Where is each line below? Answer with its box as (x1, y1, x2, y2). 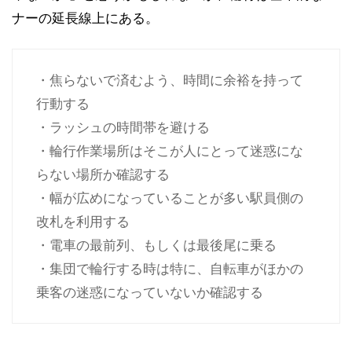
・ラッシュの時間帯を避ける (36, 119, 210, 135)
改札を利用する (36, 214, 130, 229)
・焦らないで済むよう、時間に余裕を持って (36, 72, 303, 88)
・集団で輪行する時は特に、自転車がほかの (36, 261, 303, 277)
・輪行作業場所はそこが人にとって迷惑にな (36, 143, 303, 159)
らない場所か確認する (36, 167, 170, 182)
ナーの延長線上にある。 (12, 10, 159, 26)
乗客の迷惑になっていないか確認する (36, 284, 263, 300)
